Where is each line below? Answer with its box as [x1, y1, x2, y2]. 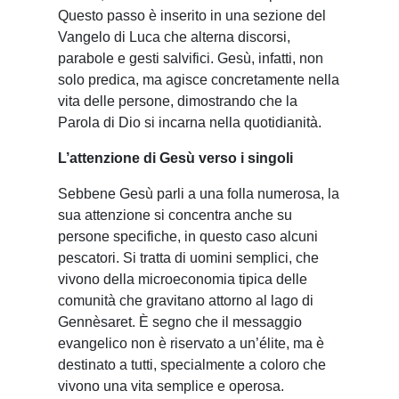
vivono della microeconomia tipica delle [58, 272, 307, 288]
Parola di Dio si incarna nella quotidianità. [58, 115, 322, 131]
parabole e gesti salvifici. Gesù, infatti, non [58, 51, 323, 67]
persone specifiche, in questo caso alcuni [58, 229, 318, 245]
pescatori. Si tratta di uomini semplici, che [58, 250, 319, 266]
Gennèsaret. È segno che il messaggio [58, 314, 302, 330]
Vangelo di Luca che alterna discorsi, [58, 29, 290, 45]
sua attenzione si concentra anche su [58, 208, 292, 224]
